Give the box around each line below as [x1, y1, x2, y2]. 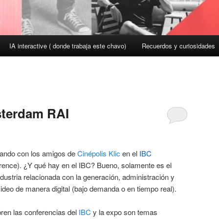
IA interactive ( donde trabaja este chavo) [9, 41, 127, 51]
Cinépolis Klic [77, 148, 120, 158]
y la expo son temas [91, 206, 157, 217]
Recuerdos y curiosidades [141, 41, 215, 51]
